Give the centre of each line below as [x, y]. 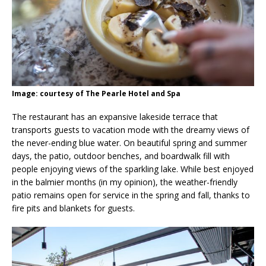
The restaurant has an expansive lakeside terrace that [115, 117]
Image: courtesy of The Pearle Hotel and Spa [96, 94]
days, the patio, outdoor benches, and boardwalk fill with [121, 156]
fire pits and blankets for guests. [73, 208]
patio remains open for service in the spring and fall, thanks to [131, 195]
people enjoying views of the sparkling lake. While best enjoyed [133, 169]
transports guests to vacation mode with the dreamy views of [131, 130]
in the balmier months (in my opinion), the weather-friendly [125, 182]
